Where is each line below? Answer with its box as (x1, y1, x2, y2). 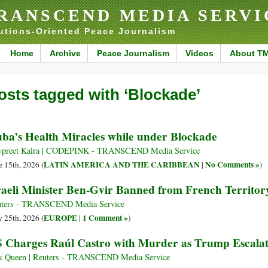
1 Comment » (83, 212, 128, 224)
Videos (185, 48, 214, 58)
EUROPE (44, 212, 77, 224)
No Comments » (205, 159, 260, 171)
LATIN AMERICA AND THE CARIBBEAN (44, 159, 200, 171)
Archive (49, 48, 81, 58)
